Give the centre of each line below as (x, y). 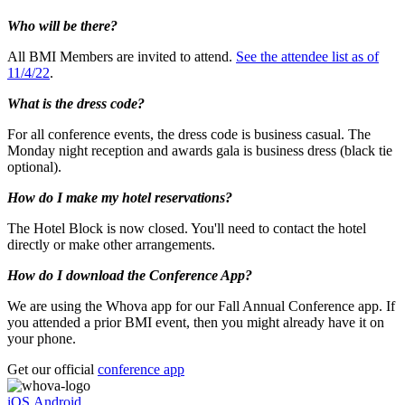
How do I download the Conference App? (130, 276)
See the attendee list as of (307, 57)
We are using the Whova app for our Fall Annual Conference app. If (201, 306)
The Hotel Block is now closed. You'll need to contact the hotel (187, 229)
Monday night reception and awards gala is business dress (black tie (200, 151)
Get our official (52, 370)
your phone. (43, 339)
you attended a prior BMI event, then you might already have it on (196, 323)
